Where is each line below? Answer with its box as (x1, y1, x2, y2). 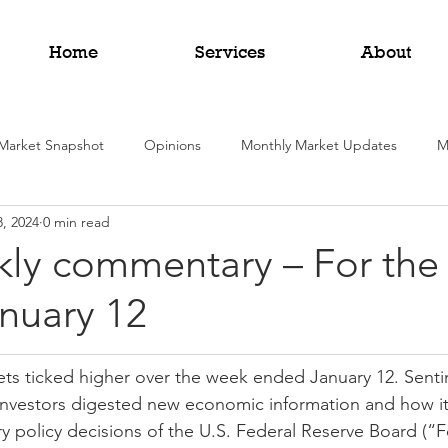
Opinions (144, 135, 201, 154)
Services (194, 42, 265, 62)
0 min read (43, 212, 110, 231)
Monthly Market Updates (241, 135, 397, 154)
